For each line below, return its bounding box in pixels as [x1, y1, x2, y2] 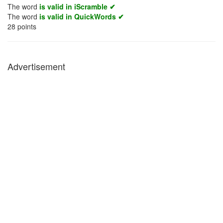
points [15, 21, 36, 31]
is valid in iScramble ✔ [39, 1, 115, 11]
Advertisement [7, 60, 65, 73]
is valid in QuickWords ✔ [39, 11, 124, 21]
